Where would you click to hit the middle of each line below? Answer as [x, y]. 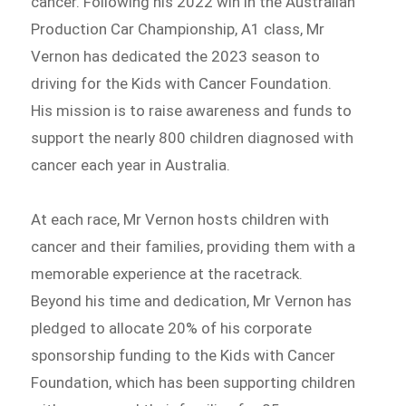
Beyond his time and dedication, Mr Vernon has [192, 301]
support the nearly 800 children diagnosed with [193, 138]
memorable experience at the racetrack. [167, 274]
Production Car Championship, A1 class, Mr [178, 29]
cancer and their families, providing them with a [193, 247]
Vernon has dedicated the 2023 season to [176, 57]
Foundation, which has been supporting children [193, 383]
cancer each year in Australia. [131, 165]
